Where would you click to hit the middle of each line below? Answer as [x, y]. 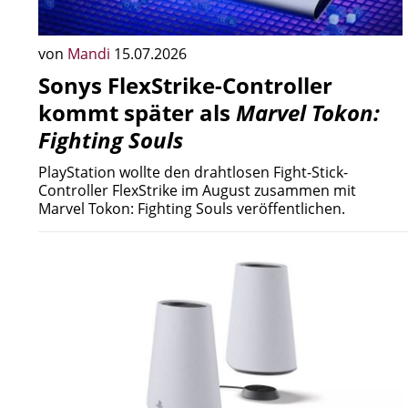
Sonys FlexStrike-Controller [185, 85]
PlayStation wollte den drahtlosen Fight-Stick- [193, 172]
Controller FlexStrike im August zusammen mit [197, 190]
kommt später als [137, 112]
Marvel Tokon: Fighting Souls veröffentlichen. [192, 209]
